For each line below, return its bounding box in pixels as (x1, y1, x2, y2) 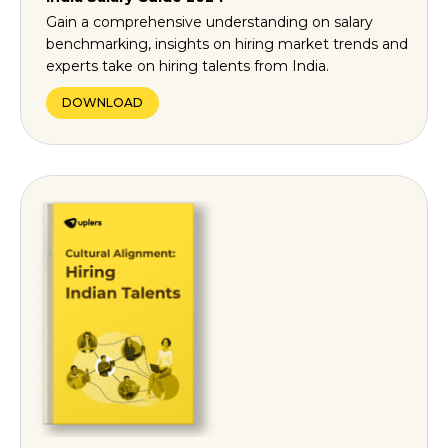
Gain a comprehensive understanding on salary (46, 13, 373, 32)
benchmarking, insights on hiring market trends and (46, 35, 408, 54)
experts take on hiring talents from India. (46, 57, 329, 76)
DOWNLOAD (62, 95, 143, 111)
